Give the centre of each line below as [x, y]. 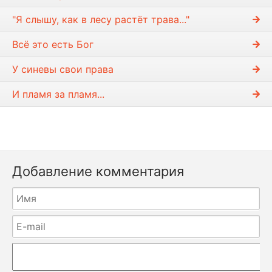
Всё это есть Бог [53, 44]
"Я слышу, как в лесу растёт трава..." [101, 19]
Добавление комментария [98, 171]
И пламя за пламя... [58, 94]
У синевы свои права [63, 69]
